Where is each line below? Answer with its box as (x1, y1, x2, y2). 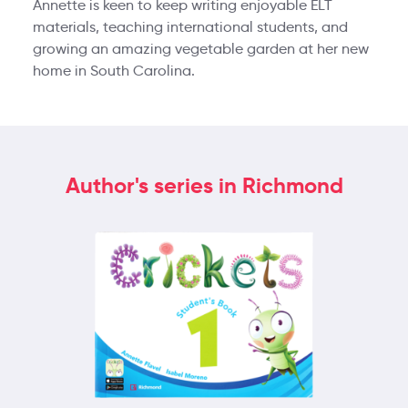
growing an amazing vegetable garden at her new (32, 40, 369, 57)
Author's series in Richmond (65, 172, 343, 199)
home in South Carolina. (32, 62, 195, 79)
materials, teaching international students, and (32, 18, 348, 36)
